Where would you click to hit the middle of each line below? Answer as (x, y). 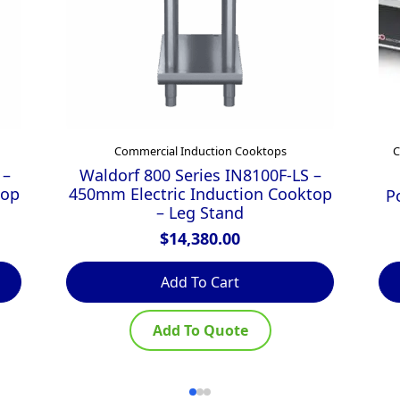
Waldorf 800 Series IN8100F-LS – (200, 175)
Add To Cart (200, 282)
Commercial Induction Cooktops (200, 150)
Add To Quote (200, 330)
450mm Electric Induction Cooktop (200, 193)
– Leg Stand (200, 212)
